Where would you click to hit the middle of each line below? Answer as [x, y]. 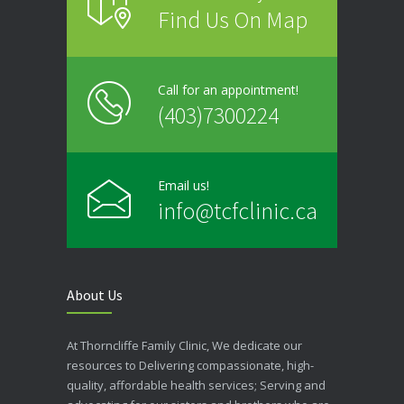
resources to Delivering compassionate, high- [190, 365]
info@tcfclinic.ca [238, 210]
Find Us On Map [233, 19]
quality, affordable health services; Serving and [196, 385]
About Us [95, 294]
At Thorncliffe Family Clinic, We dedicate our [184, 345]
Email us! [184, 185]
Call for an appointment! [228, 89]
